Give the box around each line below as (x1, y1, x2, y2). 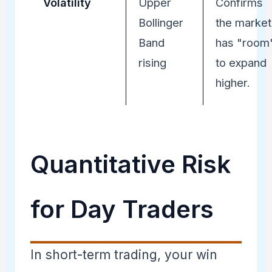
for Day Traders (30, 194, 214, 224)
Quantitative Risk (30, 149, 231, 179)
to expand (215, 55, 267, 69)
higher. (215, 75, 250, 89)
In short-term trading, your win (30, 246, 217, 262)
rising (138, 55, 166, 69)
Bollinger (138, 15, 183, 29)
